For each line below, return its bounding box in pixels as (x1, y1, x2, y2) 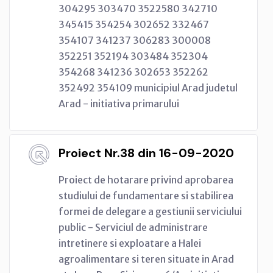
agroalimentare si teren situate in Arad (58, 252, 234, 265)
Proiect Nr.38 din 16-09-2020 (58, 144, 234, 161)
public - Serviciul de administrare (58, 221, 208, 233)
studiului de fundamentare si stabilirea (58, 189, 233, 202)
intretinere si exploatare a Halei (58, 236, 201, 249)
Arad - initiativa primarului (58, 97, 179, 110)
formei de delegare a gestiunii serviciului (58, 205, 242, 218)
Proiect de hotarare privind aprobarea (58, 173, 233, 186)
